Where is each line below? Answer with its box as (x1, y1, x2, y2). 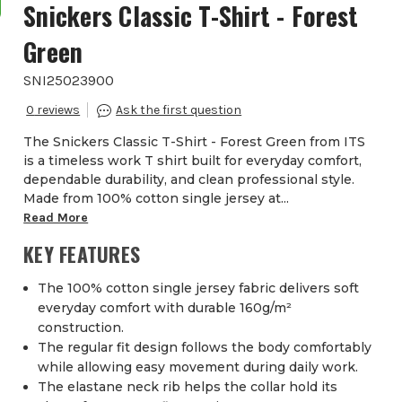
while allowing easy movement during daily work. (38, 359, 359, 376)
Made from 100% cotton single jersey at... (23, 190, 290, 207)
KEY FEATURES (23, 240, 141, 269)
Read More (23, 210, 89, 226)
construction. (38, 319, 125, 336)
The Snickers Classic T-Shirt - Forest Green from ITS (23, 134, 366, 151)
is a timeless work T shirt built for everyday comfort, (23, 153, 363, 170)
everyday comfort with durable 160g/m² (38, 300, 293, 317)
